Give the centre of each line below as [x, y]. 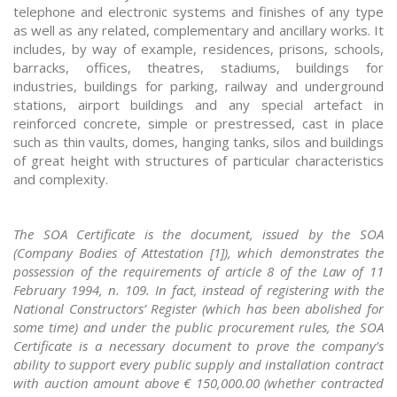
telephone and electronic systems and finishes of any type [198, 12]
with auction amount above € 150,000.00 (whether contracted [198, 383]
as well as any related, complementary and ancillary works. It [198, 31]
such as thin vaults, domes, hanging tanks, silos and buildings [198, 142]
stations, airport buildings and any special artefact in [198, 105]
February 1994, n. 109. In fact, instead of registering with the [198, 290]
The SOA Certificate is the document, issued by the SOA [198, 234]
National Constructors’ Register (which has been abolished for [198, 309]
